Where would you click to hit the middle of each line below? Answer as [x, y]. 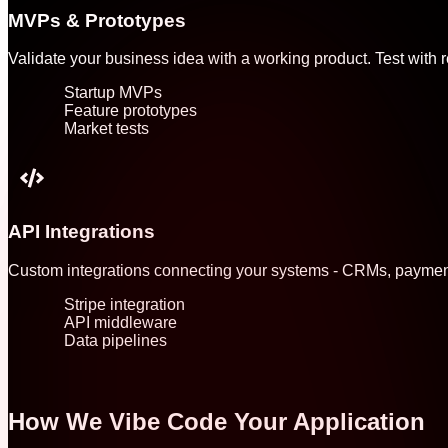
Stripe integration [124, 304]
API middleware [120, 322]
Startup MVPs [113, 93]
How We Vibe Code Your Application [216, 421]
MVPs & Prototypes [97, 20]
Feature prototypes [130, 111]
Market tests [106, 129]
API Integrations [81, 231]
